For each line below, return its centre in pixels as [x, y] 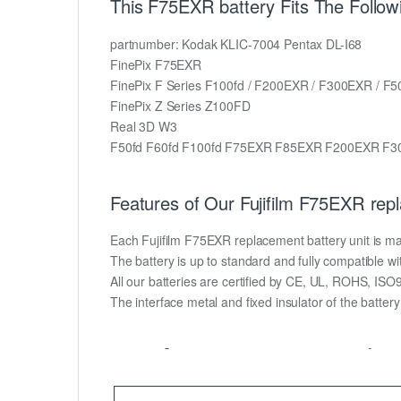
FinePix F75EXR [156, 64]
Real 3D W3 [144, 126]
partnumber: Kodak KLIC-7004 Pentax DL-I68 [236, 43]
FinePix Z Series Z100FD [180, 105]
